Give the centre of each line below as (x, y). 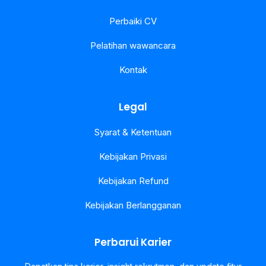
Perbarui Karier (133, 242)
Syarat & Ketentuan (133, 132)
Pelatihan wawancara (133, 45)
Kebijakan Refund (133, 181)
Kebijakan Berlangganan (133, 205)
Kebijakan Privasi (133, 156)
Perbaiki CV (133, 21)
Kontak (133, 70)
